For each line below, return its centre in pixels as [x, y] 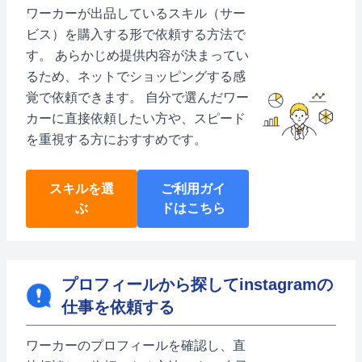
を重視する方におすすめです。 [116, 139]
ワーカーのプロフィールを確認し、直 [136, 345]
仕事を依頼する [118, 307]
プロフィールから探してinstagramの [197, 284]
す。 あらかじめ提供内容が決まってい [137, 55]
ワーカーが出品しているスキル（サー [136, 13]
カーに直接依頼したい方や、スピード [136, 118]
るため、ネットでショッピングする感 [136, 76]
